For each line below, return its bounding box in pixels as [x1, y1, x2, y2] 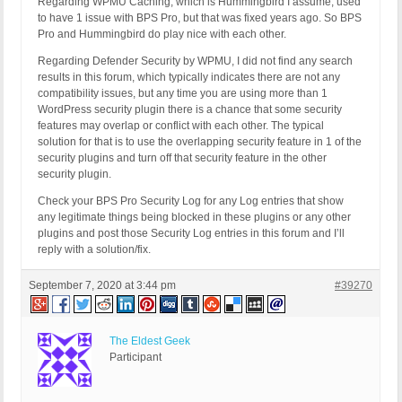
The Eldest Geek [109, 335, 190, 348]
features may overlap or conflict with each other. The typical [38, 119, 324, 133]
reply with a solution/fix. [38, 243, 151, 257]
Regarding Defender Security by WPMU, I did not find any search [38, 55, 353, 68]
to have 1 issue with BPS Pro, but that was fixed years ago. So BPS [38, 12, 362, 25]
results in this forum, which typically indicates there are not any [38, 71, 340, 84]
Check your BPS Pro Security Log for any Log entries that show [38, 195, 344, 208]
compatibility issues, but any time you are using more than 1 [38, 87, 328, 100]
